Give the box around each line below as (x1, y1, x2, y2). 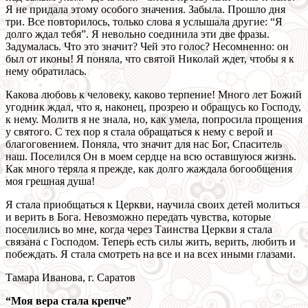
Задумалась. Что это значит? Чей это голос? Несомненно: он (5, 41, 289, 53)
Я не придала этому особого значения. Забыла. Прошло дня (5, 3, 285, 16)
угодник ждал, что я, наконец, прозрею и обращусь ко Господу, (5, 101, 301, 113)
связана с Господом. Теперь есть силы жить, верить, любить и (5, 236, 296, 248)
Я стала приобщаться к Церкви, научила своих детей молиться (5, 199, 300, 211)
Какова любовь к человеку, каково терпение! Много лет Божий (5, 89, 302, 101)
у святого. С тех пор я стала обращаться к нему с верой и (5, 126, 273, 138)
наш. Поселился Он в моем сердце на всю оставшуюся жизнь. (5, 151, 296, 163)
